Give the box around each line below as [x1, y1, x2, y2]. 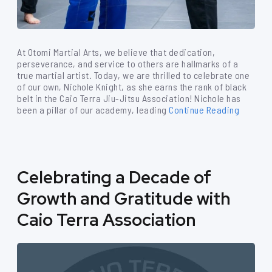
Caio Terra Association [17, 208, 195, 231]
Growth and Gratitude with [17, 187, 230, 210]
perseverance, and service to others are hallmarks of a [17, 58, 238, 69]
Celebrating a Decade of [17, 166, 211, 189]
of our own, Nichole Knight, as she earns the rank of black [17, 81, 246, 92]
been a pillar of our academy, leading [17, 104, 167, 115]
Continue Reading [169, 104, 239, 115]
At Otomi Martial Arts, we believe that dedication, [17, 46, 215, 58]
